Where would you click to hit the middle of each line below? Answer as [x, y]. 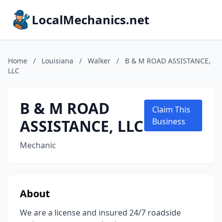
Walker [99, 61]
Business [169, 121]
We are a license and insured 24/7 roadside [100, 213]
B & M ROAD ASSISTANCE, [168, 61]
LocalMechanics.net [90, 20]
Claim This [171, 110]
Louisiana [57, 61]
